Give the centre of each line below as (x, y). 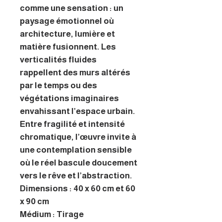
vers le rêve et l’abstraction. (76, 175)
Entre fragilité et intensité (72, 124)
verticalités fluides (58, 59)
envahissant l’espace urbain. (78, 111)
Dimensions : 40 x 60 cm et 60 (78, 188)
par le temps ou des (58, 85)
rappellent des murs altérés (75, 72)
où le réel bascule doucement (79, 163)
